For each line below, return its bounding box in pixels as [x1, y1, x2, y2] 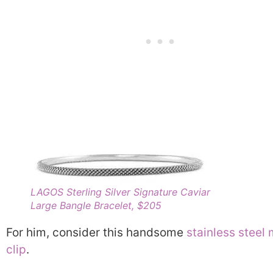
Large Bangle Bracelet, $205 [30, 199, 161, 212]
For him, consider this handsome [6, 225, 186, 240]
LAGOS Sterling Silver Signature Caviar [30, 186, 210, 199]
